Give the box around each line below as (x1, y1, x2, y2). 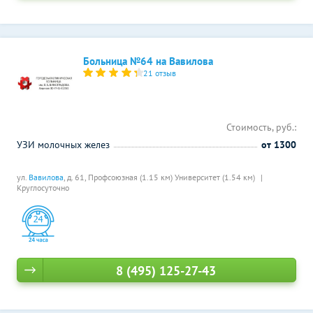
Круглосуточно (17, 182, 69, 193)
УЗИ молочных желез (17, 138, 110, 151)
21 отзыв (143, 68, 177, 78)
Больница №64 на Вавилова (83, 54, 213, 68)
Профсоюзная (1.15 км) (88, 172, 175, 182)
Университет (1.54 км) (175, 172, 257, 182)
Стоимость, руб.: (226, 121, 296, 133)
